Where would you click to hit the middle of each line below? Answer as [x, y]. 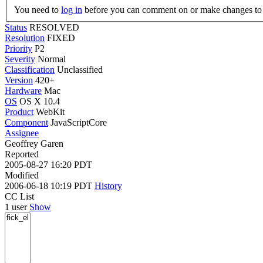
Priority [18, 48]
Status [16, 27]
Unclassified [80, 69]
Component [26, 122]
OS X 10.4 [40, 101]
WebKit [50, 112]
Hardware [23, 90]
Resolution [25, 38]
